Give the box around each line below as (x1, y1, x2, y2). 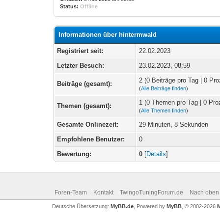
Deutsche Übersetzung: (52, 203, 110, 209)
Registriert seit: (57, 47, 104, 55)
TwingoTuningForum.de (119, 189, 183, 196)
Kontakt (93, 189, 113, 196)
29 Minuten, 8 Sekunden (139, 121, 209, 128)
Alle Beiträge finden (141, 85, 187, 91)
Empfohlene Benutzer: (57, 136, 125, 143)
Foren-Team (54, 189, 87, 196)
